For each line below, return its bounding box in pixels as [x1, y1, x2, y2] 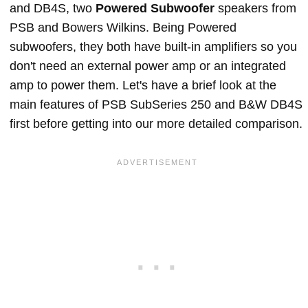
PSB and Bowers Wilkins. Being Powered [10, 21, 236, 34]
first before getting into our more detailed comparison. [10, 117, 302, 131]
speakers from [214, 1, 296, 15]
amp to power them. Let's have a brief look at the [10, 78, 276, 92]
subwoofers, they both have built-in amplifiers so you [10, 40, 297, 54]
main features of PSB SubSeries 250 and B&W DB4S [10, 98, 302, 111]
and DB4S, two [10, 1, 96, 15]
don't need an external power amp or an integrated [10, 59, 286, 73]
